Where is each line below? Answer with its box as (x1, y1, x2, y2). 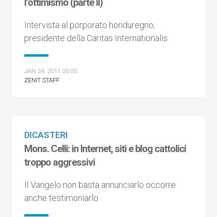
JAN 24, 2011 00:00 (24, 67, 77, 75)
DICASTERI (24, 130, 68, 140)
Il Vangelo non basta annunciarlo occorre (24, 180, 176, 190)
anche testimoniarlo (24, 193, 98, 203)
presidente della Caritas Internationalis (24, 33, 168, 43)
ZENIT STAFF (24, 77, 60, 84)
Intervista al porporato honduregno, (24, 20, 155, 30)
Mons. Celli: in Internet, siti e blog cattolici (24, 143, 186, 155)
